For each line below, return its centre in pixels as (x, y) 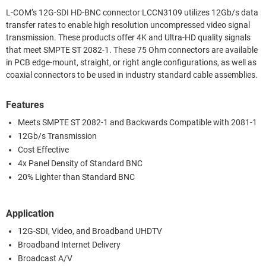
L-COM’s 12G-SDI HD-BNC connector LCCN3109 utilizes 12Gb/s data (132, 12)
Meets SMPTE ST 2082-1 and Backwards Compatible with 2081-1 (137, 122)
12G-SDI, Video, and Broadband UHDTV (90, 231)
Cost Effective (43, 150)
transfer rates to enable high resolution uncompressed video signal (128, 25)
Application (30, 213)
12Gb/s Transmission (57, 136)
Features (25, 104)
